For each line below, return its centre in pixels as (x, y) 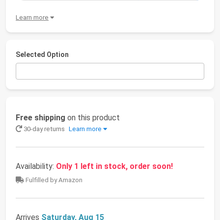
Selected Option (42, 55)
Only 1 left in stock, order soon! (114, 166)
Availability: (36, 166)
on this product (93, 118)
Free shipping (41, 118)
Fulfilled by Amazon (53, 180)
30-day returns (44, 129)
